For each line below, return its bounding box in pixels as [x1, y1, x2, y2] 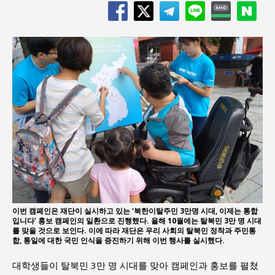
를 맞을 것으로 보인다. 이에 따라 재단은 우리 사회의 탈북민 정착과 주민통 [12, 225, 256, 236]
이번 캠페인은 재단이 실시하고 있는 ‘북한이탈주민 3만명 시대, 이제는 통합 [12, 206, 258, 217]
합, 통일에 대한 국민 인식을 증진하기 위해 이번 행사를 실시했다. [12, 235, 225, 246]
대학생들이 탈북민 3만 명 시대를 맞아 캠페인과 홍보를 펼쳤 [12, 259, 258, 272]
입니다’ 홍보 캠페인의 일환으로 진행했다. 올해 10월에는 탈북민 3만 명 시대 [12, 215, 261, 227]
